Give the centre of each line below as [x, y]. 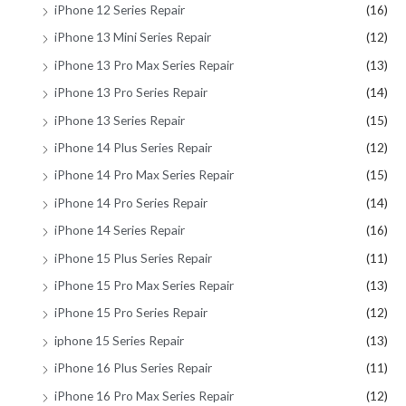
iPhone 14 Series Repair [120, 230]
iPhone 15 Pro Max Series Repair [144, 285]
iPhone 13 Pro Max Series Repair [144, 64]
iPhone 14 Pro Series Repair [131, 202]
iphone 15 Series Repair [119, 340]
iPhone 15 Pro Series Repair [131, 313]
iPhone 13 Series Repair [120, 120]
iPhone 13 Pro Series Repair [131, 92]
